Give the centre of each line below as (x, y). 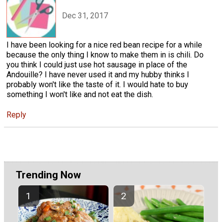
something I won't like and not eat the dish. (80, 94)
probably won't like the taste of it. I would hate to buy (97, 84)
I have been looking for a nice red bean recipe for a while (104, 45)
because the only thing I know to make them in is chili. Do (105, 55)
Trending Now (48, 175)
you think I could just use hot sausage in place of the (97, 64)
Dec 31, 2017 (85, 16)
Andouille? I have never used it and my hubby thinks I (98, 74)
